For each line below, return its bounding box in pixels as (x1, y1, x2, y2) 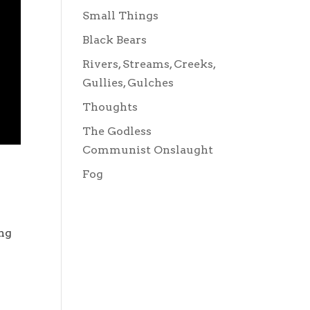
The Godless (82, 125, 152, 138)
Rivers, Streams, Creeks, (82, 57, 216, 71)
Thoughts (82, 100, 138, 113)
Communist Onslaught (82, 143, 214, 156)
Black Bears (82, 33, 147, 46)
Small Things (82, 9, 159, 22)
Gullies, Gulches (82, 76, 174, 89)
